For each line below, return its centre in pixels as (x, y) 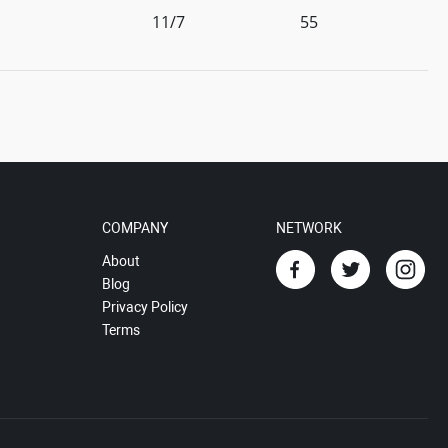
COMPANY (134, 228)
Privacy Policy (144, 307)
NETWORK (309, 228)
